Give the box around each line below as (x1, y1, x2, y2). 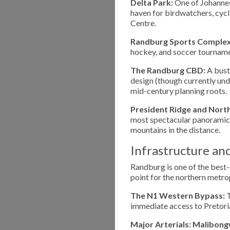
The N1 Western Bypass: (130, 190, 225, 200)
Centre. (130, 17, 156, 28)
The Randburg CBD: (130, 65, 205, 75)
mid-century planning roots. (130, 85, 227, 95)
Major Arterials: (130, 219, 191, 229)
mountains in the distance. (130, 124, 220, 135)
